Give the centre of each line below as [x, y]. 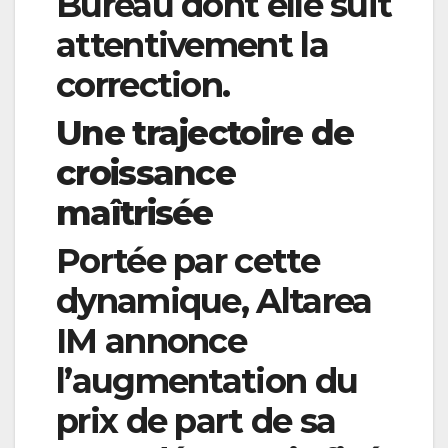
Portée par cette [187, 261]
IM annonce [151, 341]
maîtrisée [134, 213]
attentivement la [192, 45]
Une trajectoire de [205, 133]
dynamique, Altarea [214, 301]
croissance [146, 173]
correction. [143, 85]
